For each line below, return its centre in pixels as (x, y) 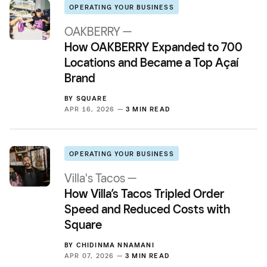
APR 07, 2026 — (95, 255)
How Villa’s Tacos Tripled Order (145, 193)
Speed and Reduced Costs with (147, 209)
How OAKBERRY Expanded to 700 (153, 47)
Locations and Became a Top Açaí (151, 62)
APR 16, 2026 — (95, 109)
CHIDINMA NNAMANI (115, 245)
